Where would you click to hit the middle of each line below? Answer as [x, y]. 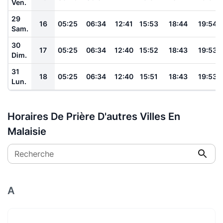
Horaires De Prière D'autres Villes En [94, 116]
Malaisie [27, 131]
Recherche [34, 154]
